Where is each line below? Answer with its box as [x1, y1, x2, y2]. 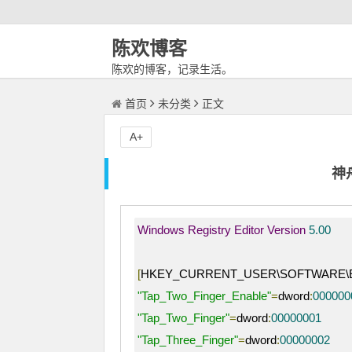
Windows [137, 223, 185, 236]
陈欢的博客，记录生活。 [112, 63, 233, 75]
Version [267, 223, 306, 236]
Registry [188, 223, 231, 236]
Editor [234, 223, 264, 236]
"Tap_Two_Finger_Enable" [137, 289, 271, 302]
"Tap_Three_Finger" [137, 333, 238, 346]
